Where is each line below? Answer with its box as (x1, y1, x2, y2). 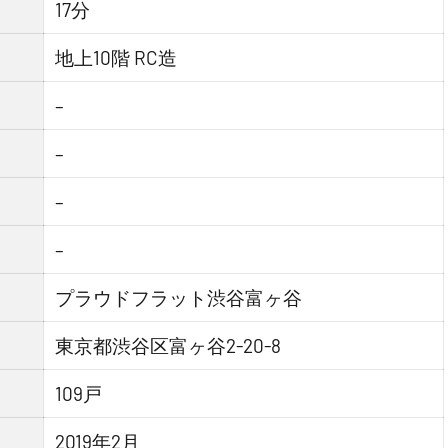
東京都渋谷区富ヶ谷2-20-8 (55, 334, 282, 358)
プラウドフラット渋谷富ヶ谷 (55, 286, 303, 310)
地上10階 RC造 (55, 46, 178, 70)
